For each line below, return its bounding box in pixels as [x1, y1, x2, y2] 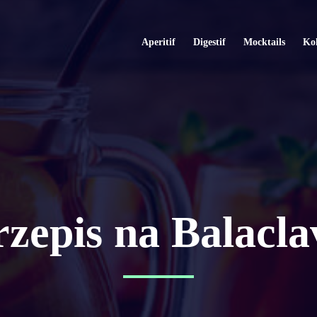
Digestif [192, 37, 226, 48]
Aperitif [141, 37, 175, 48]
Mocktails [243, 37, 285, 48]
